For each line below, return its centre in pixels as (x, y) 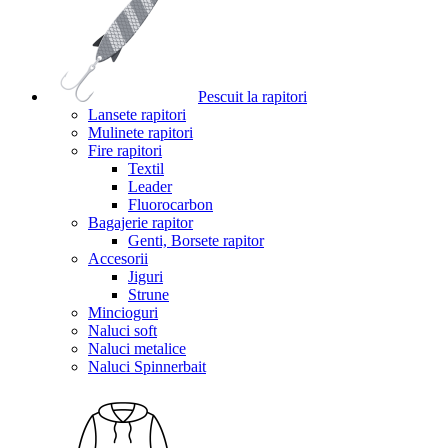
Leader (150, 186)
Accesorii (118, 258)
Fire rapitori (125, 150)
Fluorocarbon (170, 204)
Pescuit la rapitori (252, 96)
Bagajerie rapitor (140, 222)
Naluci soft (122, 330)
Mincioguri (123, 312)
